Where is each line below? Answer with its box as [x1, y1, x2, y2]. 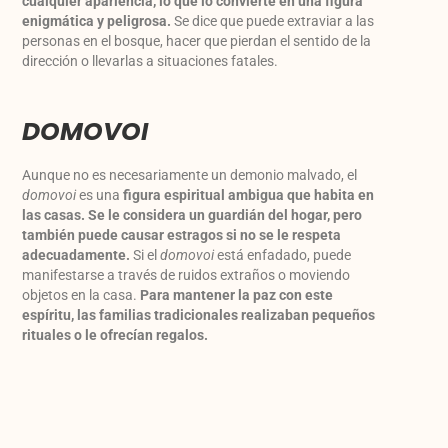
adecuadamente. [22, 247, 131, 264]
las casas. [22, 207, 86, 224]
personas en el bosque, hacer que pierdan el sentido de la [22, 33, 372, 50]
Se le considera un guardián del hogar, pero [88, 207, 363, 224]
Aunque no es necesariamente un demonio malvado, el [22, 167, 358, 184]
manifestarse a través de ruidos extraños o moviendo [22, 267, 351, 284]
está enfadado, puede [214, 247, 352, 264]
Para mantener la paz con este [140, 287, 334, 304]
